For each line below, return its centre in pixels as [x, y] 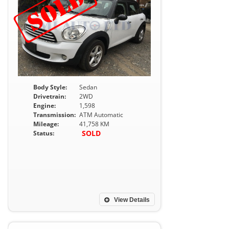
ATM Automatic [101, 115]
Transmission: [54, 115]
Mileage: [46, 124]
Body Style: [50, 87]
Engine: [44, 106]
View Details [131, 200]
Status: [44, 133]
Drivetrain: [50, 96]
